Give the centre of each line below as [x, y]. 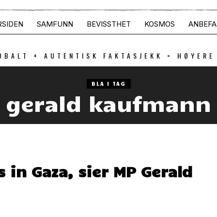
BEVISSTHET [109, 24]
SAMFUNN [55, 24]
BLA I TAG [108, 84]
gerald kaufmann [108, 103]
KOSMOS [160, 24]
